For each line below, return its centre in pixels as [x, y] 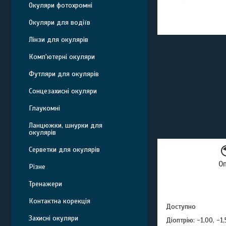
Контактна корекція [60, 201]
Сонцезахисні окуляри [63, 91]
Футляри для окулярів [64, 74]
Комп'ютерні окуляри [62, 57]
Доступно [181, 206]
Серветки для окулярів [64, 150]
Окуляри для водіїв [60, 22]
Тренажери [45, 184]
